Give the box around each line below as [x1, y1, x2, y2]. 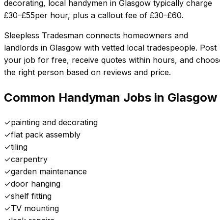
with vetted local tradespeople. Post [82, 42, 217, 53]
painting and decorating [11, 117, 98, 128]
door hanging [11, 179, 60, 189]
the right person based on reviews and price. [4, 67, 171, 77]
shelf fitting [11, 191, 52, 201]
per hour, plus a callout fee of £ [35, 10, 154, 20]
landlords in [4, 42, 50, 53]
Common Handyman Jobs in [4, 90, 167, 105]
